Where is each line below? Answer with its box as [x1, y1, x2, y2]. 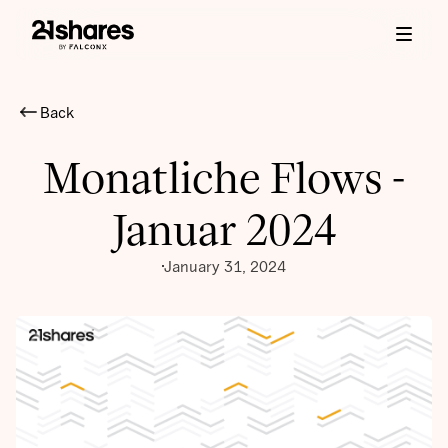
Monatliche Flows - [43, 151, 405, 206]
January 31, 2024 [164, 257, 286, 276]
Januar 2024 [111, 203, 337, 258]
